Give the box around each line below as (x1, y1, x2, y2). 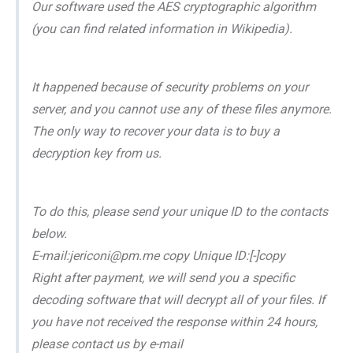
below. (32, 225, 67, 241)
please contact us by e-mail (32, 336, 183, 351)
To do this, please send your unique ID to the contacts (32, 203, 328, 219)
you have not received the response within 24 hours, (32, 314, 318, 329)
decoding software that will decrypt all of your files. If (32, 292, 325, 307)
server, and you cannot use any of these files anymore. (32, 101, 332, 117)
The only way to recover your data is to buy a (32, 123, 280, 139)
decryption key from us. (32, 145, 162, 161)
